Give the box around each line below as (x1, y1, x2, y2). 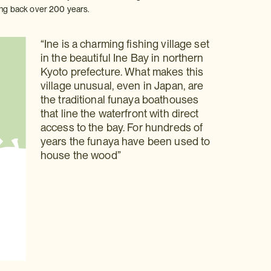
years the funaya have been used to (40, 135, 211, 148)
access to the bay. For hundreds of (40, 121, 203, 134)
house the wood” (40, 149, 121, 162)
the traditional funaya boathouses (40, 93, 199, 106)
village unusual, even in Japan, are (40, 79, 204, 92)
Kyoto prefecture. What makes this (40, 65, 204, 78)
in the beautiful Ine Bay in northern (40, 51, 204, 64)
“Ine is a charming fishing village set (40, 38, 209, 50)
